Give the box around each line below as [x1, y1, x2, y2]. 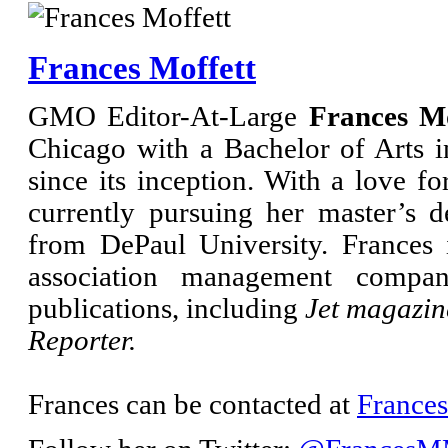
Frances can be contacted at [28, 389, 357, 421]
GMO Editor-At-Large [28, 101, 309, 133]
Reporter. [28, 325, 136, 357]
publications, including [28, 293, 305, 325]
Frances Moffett [28, 48, 256, 86]
